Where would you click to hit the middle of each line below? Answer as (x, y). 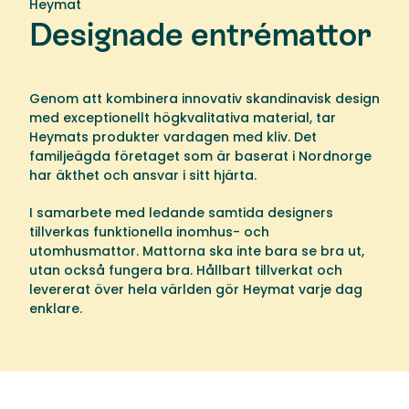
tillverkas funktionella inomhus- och (149, 232)
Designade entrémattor (200, 35)
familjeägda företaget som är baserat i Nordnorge (200, 157)
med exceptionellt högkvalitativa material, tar (183, 118)
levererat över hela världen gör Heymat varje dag (196, 290)
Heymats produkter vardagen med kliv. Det (173, 137)
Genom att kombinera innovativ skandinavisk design (204, 99)
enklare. (56, 309)
